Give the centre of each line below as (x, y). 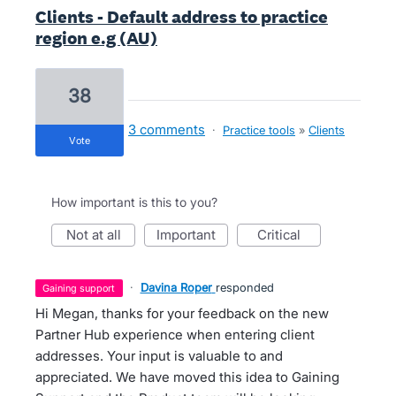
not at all (98, 235)
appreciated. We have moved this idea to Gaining (187, 377)
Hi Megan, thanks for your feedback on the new (182, 313)
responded (244, 287)
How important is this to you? (134, 202)
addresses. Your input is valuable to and (159, 356)
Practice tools (259, 130)
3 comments (167, 129)
